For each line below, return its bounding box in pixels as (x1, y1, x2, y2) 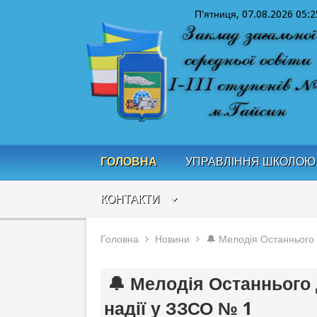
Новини (155, 233, 190, 245)
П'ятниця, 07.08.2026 (195, 8, 296, 20)
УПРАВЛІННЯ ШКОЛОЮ (185, 154, 316, 168)
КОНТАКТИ (100, 192, 160, 206)
